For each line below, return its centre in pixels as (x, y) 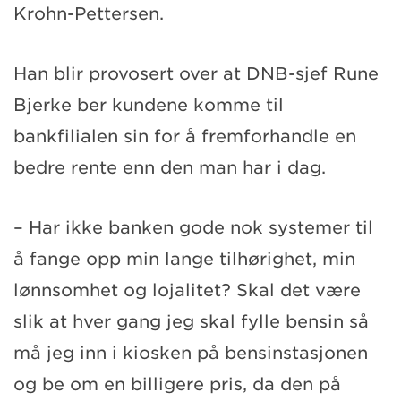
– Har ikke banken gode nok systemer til (193, 227)
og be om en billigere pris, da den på (177, 384)
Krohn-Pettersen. (91, 13)
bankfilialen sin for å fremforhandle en (185, 136)
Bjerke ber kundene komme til (149, 105)
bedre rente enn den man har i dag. (172, 167)
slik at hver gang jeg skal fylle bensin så (191, 321)
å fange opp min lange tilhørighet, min (184, 259)
